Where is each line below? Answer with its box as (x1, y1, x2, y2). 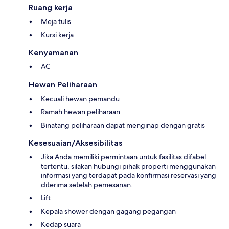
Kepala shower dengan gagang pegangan (41, 207, 176, 216)
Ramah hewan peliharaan (41, 107, 120, 117)
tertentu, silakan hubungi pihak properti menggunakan (41, 162, 216, 171)
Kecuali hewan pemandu (41, 94, 120, 104)
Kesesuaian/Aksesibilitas (29, 138, 122, 148)
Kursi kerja (41, 30, 74, 40)
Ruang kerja (29, 3, 73, 13)
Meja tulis (41, 17, 71, 27)
